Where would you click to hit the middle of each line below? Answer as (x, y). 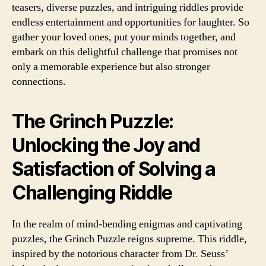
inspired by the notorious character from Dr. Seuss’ (120, 254)
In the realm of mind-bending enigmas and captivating (127, 224)
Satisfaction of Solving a (114, 169)
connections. (39, 82)
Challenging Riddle (92, 193)
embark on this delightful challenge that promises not (125, 52)
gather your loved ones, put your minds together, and (124, 37)
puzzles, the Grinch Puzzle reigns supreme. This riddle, (129, 239)
